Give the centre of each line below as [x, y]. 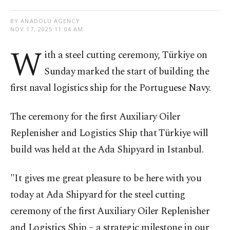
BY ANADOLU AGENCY [45, 21]
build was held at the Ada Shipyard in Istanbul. [107, 150]
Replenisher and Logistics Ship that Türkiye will [109, 133]
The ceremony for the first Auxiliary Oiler [95, 117]
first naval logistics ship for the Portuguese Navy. [111, 88]
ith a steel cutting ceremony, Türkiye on [126, 55]
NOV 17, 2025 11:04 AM [47, 29]
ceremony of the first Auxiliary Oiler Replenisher [110, 212]
